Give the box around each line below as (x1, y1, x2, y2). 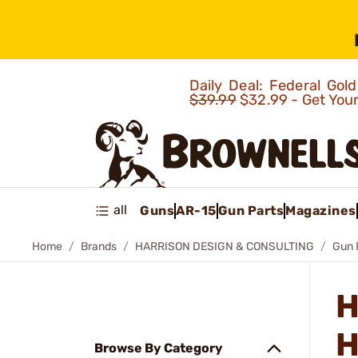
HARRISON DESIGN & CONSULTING (135, 240, 314, 253)
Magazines (285, 202, 356, 218)
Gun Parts (217, 202, 284, 218)
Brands (81, 240, 117, 253)
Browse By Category (94, 340, 223, 356)
